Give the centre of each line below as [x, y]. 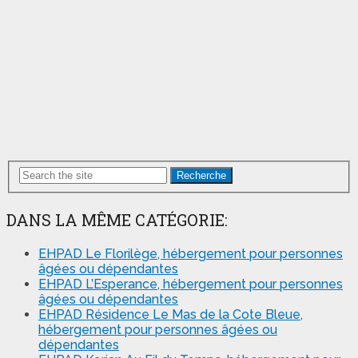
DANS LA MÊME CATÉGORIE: [117, 219]
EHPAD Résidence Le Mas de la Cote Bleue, [171, 314]
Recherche [201, 175]
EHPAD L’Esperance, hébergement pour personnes [191, 284]
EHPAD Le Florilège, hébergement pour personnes [191, 253]
